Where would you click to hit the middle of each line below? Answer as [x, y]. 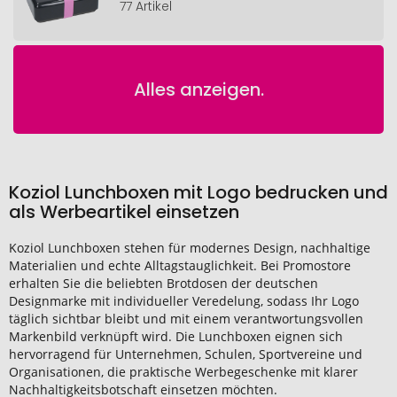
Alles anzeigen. [198, 89]
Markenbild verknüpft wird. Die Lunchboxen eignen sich [176, 336]
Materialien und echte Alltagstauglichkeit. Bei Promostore [180, 265]
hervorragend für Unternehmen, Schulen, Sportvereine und [186, 354]
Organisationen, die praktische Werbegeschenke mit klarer [183, 371]
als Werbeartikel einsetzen [124, 211]
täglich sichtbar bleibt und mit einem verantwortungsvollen [186, 318]
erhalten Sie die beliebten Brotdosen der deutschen [163, 283]
